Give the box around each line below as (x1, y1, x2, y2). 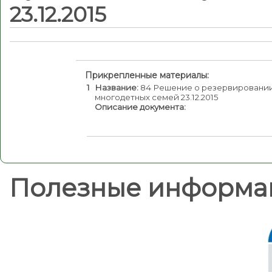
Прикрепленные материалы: (85, 69, 209, 81)
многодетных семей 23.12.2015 (95, 92, 219, 102)
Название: (95, 82, 138, 92)
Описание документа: (95, 101, 186, 112)
